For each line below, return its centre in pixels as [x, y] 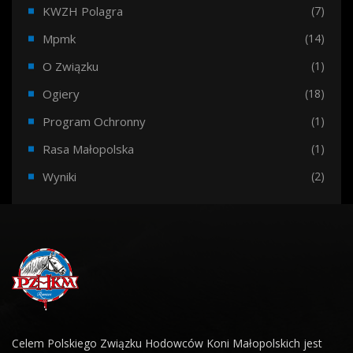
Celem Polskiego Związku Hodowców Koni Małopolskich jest [167, 343]
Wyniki [59, 176]
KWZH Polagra [83, 11]
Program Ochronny [94, 121]
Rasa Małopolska [88, 149]
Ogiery [61, 94]
